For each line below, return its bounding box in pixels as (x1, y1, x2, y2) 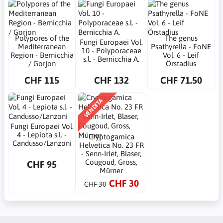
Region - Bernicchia (10, 50, 74, 59)
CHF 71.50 (160, 74, 202, 86)
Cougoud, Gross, (85, 158, 138, 166)
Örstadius (166, 59, 197, 68)
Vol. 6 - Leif (163, 50, 200, 59)
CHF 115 (24, 74, 60, 86)
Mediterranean (18, 42, 66, 51)
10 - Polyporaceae (81, 46, 141, 55)
